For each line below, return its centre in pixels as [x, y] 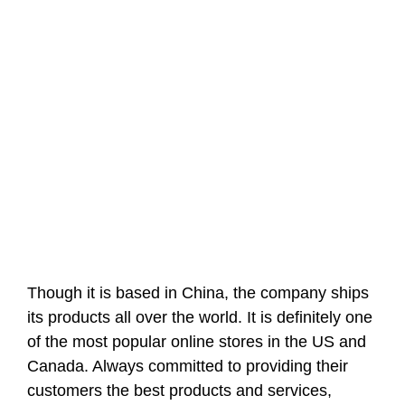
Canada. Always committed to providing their [188, 366]
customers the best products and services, [179, 391]
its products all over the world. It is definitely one [200, 317]
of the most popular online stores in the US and [197, 342]
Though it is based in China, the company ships [198, 293]
